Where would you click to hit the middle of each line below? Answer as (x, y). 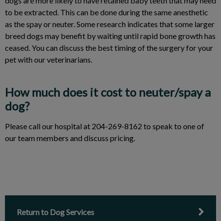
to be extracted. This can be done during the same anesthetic (107, 12)
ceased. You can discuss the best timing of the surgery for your (109, 48)
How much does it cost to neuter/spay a (108, 92)
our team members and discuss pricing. (70, 138)
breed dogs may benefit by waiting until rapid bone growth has (110, 36)
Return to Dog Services (55, 212)
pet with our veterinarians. (49, 59)
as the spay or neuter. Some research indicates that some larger (110, 24)
